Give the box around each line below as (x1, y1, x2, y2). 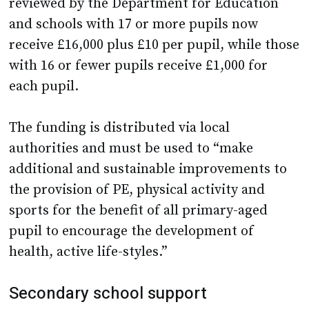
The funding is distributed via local (9, 119, 230, 137)
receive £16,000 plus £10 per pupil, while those (9, 37, 300, 54)
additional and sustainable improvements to (9, 161, 288, 179)
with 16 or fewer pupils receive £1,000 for (9, 57, 268, 75)
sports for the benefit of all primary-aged (9, 202, 268, 220)
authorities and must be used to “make (9, 140, 254, 158)
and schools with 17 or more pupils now (9, 16, 259, 34)
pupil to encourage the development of (9, 223, 255, 241)
